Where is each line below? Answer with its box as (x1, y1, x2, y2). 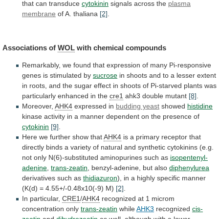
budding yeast (116, 102, 159, 110)
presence (163, 112, 192, 121)
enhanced (58, 92, 88, 100)
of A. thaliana (56, 10, 100, 18)
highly (137, 174, 155, 182)
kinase (22, 112, 42, 121)
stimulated (50, 71, 82, 80)
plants (184, 82, 202, 90)
